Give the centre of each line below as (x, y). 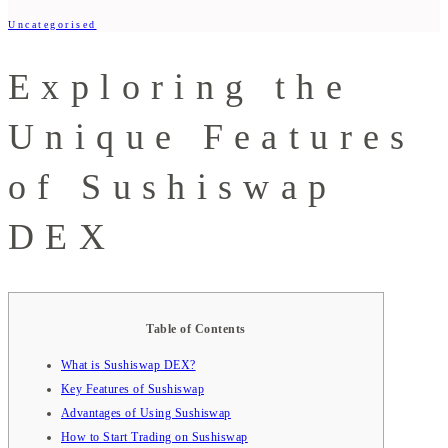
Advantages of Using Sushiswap (146, 412)
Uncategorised (52, 24)
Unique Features (212, 136)
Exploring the (180, 86)
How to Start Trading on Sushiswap (154, 436)
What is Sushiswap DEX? (128, 364)
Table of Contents (196, 328)
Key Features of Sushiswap (132, 388)
